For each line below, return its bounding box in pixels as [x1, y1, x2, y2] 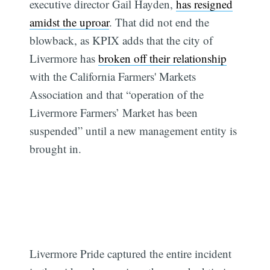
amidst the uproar [30, 14, 110, 30]
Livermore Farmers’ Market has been [30, 105, 198, 121]
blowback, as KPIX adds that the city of [30, 33, 213, 48]
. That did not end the [109, 14, 210, 30]
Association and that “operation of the [30, 87, 204, 102]
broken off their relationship [98, 51, 227, 66]
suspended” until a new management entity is [30, 123, 237, 139]
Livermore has [30, 51, 99, 66]
